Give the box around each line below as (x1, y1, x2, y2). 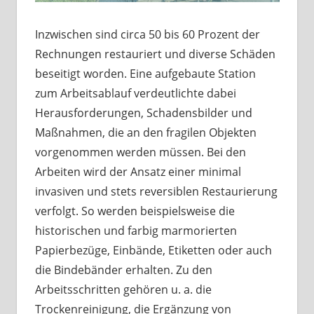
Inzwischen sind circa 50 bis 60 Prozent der (34, 27, 260, 43)
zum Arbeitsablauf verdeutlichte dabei (34, 86, 236, 102)
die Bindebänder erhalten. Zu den (34, 262, 212, 278)
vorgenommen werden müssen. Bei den (34, 144, 246, 161)
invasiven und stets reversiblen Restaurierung (34, 184, 278, 200)
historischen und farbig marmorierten (34, 223, 237, 239)
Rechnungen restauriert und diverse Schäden (34, 46, 275, 62)
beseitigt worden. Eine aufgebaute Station (34, 66, 256, 82)
